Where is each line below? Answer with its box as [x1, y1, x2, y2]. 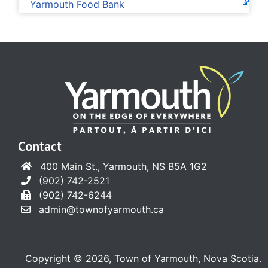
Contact [18, 136, 62, 156]
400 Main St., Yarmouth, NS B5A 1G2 [37, 160, 207, 173]
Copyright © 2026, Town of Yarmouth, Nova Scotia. [25, 252, 261, 265]
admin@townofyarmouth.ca [39, 203, 164, 216]
